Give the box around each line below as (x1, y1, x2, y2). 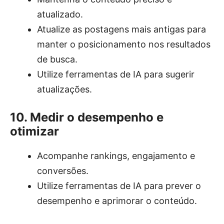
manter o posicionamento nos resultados (37, 38, 210, 49)
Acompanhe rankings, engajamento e (37, 150, 195, 161)
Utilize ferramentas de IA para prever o (37, 180, 201, 191)
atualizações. (37, 83, 92, 94)
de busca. (37, 53, 77, 64)
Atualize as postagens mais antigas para (37, 23, 206, 34)
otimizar (10, 123, 59, 138)
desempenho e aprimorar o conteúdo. (37, 195, 197, 206)
